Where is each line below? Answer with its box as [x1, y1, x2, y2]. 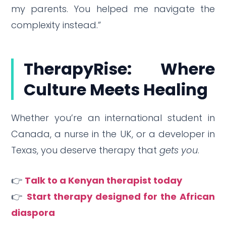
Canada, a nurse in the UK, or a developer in [11, 127, 215, 140]
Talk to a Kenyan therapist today [25, 174, 183, 187]
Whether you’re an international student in [11, 111, 215, 124]
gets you [159, 143, 198, 156]
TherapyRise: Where [24, 57, 215, 80]
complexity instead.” [11, 18, 101, 31]
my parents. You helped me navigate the [11, 2, 215, 15]
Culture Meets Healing [24, 78, 208, 101]
